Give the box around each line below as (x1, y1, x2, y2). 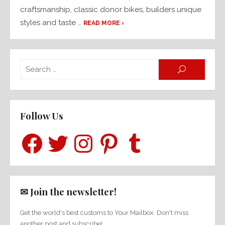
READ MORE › (83, 20, 124, 27)
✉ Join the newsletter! (20, 185, 117, 198)
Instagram (71, 130, 101, 138)
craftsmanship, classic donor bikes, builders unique (20, 5, 201, 15)
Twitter (45, 130, 66, 138)
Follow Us (20, 109, 63, 122)
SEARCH (185, 65, 214, 73)
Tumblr (122, 130, 145, 138)
